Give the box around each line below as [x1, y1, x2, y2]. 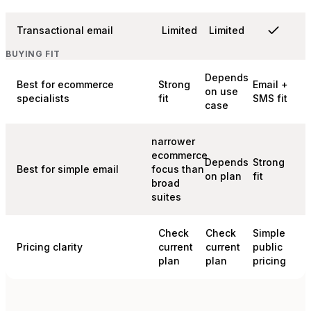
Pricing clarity [17, 241, 83, 253]
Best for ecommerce [17, 78, 114, 91]
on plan [204, 170, 242, 183]
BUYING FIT [6, 49, 60, 60]
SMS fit [253, 92, 287, 105]
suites [151, 191, 181, 203]
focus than [151, 163, 204, 176]
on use [204, 85, 238, 98]
